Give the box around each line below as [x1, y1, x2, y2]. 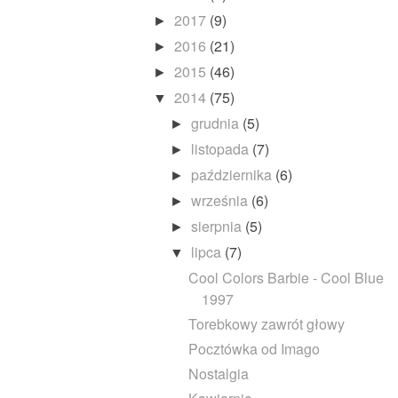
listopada [191, 138, 253, 159]
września [191, 189, 252, 211]
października [191, 163, 276, 185]
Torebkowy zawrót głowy [187, 313, 345, 334]
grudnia [191, 112, 243, 133]
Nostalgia [187, 362, 249, 384]
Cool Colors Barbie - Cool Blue [187, 267, 384, 288]
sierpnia [191, 215, 246, 236]
